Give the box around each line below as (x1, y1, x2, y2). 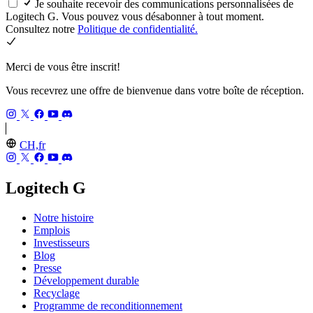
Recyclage (34, 287, 80, 300)
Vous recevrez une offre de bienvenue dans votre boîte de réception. (6, 84, 304, 96)
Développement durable (34, 275, 139, 287)
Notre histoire (34, 212, 94, 224)
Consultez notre (6, 22, 78, 35)
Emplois (34, 224, 70, 237)
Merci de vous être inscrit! (6, 60, 120, 73)
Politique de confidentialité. (78, 22, 198, 35)
